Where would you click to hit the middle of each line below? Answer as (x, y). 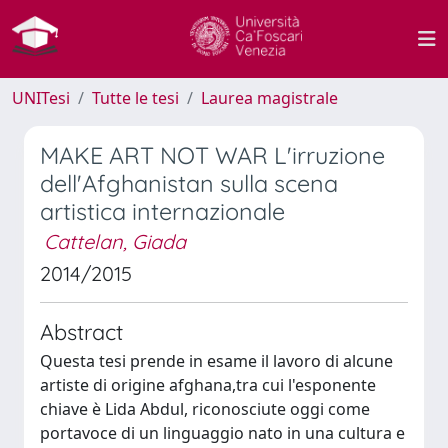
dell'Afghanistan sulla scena (189, 183)
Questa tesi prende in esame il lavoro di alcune (216, 361)
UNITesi (41, 98)
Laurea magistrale (269, 98)
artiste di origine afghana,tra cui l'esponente (208, 385)
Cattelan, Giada (115, 241)
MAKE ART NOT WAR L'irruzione (212, 155)
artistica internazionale (162, 211)
